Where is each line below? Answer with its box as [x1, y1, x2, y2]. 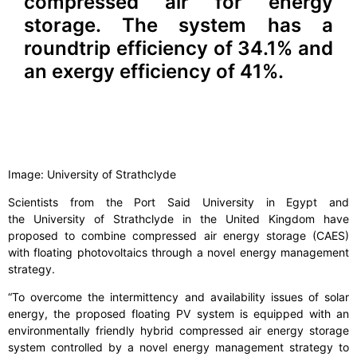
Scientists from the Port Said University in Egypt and [8, 195, 349, 210]
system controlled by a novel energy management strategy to [8, 340, 349, 355]
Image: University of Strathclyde [8, 167, 176, 182]
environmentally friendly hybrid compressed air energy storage [8, 324, 349, 338]
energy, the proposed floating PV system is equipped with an [8, 307, 349, 321]
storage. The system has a [24, 14, 333, 37]
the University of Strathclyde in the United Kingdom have [8, 212, 349, 226]
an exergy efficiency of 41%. [24, 60, 284, 84]
